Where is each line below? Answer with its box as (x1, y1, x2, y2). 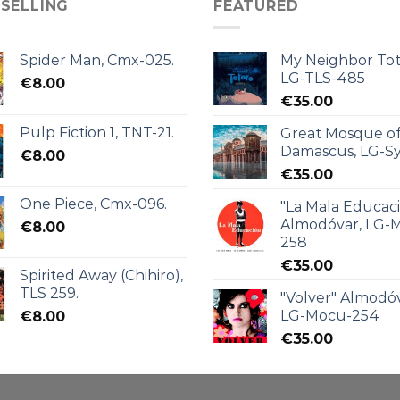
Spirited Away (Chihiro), (19, 267, 183, 285)
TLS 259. (19, 285, 79, 303)
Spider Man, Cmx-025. (19, 52, 174, 70)
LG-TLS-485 (280, 70, 365, 87)
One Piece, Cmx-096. (19, 196, 167, 213)
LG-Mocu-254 (280, 307, 379, 325)
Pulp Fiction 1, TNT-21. (19, 124, 174, 142)
